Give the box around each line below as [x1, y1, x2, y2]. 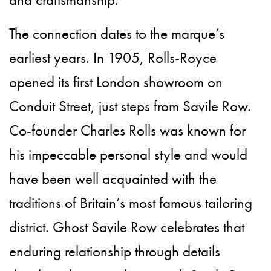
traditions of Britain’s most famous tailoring [9, 193, 253, 214]
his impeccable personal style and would [9, 145, 248, 165]
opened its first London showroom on [9, 72, 223, 93]
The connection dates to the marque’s [9, 24, 225, 44]
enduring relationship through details [9, 241, 221, 262]
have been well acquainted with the [9, 169, 217, 189]
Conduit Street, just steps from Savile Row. [9, 96, 252, 117]
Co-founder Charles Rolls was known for [9, 120, 246, 141]
